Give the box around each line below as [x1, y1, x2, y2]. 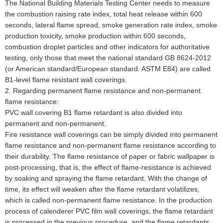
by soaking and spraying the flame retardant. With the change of [5, 174, 207, 182]
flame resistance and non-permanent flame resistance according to [5, 141, 216, 149]
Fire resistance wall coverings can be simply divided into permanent [5, 130, 218, 138]
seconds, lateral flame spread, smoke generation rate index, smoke [5, 20, 217, 29]
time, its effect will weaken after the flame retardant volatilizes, [5, 185, 200, 193]
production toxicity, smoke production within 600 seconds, [5, 31, 186, 40]
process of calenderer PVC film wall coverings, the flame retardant [5, 207, 213, 215]
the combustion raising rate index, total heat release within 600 [5, 9, 202, 18]
